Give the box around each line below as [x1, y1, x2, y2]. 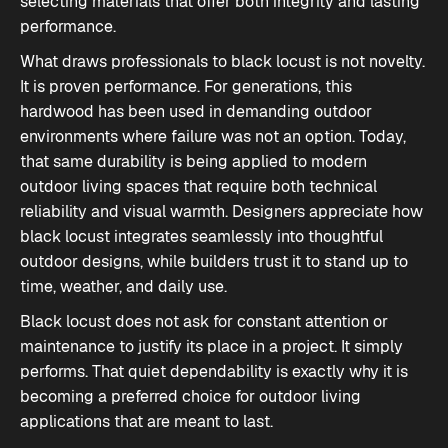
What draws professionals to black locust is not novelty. [20, 51, 425, 72]
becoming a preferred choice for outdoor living [20, 386, 361, 407]
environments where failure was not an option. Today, [20, 126, 406, 147]
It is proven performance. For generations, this [20, 76, 352, 97]
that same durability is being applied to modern [20, 151, 367, 172]
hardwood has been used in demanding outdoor [20, 101, 372, 122]
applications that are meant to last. [20, 411, 273, 432]
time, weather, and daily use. [20, 276, 227, 297]
